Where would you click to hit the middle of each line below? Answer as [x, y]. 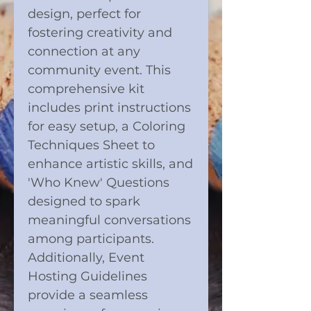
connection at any [84, 52]
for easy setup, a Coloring [107, 127]
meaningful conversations [109, 220]
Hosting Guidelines [87, 277]
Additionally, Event [86, 258]
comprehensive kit [86, 89]
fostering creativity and [100, 33]
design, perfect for [84, 14]
